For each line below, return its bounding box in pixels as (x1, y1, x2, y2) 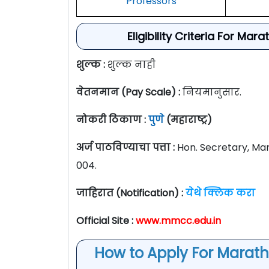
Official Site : (76, 213, 136, 228)
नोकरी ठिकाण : (76, 112, 148, 127)
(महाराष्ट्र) (166, 112, 212, 127)
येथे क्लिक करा (186, 186, 255, 200)
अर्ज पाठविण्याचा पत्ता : (76, 140, 177, 154)
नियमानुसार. (180, 85, 241, 99)
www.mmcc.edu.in (136, 213, 221, 228)
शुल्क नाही (107, 57, 156, 71)
